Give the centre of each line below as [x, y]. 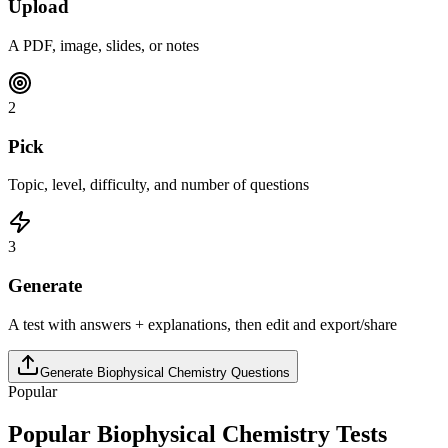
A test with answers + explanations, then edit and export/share [202, 324]
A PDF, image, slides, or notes [103, 45]
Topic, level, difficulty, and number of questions [158, 185]
